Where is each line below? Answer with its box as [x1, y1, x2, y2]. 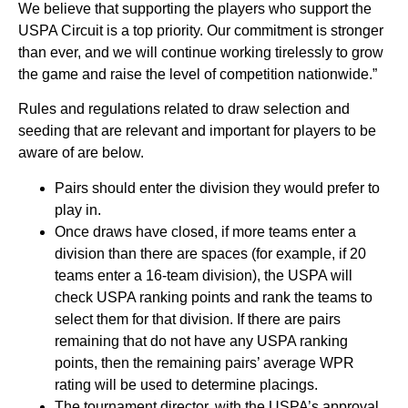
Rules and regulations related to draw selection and [18, 101, 350, 117]
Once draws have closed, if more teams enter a [55, 223, 356, 240]
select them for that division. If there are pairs [55, 311, 341, 327]
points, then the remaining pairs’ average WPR [55, 354, 354, 371]
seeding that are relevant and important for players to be [18, 123, 376, 139]
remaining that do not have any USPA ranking [55, 332, 348, 349]
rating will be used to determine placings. [55, 376, 321, 393]
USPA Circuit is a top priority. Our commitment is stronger [18, 23, 383, 39]
